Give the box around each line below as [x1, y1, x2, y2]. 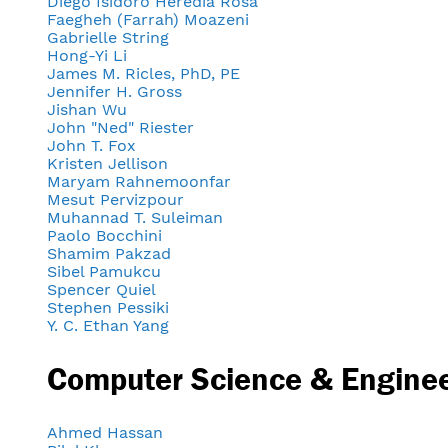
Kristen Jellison [47, 153, 168, 173]
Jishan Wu [47, 99, 127, 119]
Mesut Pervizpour [47, 189, 184, 209]
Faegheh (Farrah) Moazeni [47, 9, 249, 29]
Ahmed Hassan [47, 422, 163, 442]
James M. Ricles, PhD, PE [47, 63, 240, 83]
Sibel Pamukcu [47, 261, 161, 281]
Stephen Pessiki [47, 297, 169, 317]
